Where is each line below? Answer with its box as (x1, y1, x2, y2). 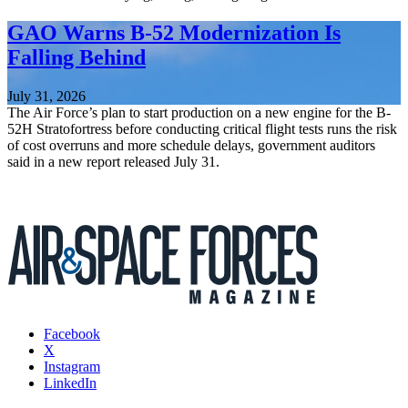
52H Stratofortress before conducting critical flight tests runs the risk (7, 120, 397, 137)
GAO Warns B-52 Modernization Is (7, 20, 341, 45)
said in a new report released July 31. (7, 153, 219, 169)
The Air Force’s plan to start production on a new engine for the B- (7, 104, 391, 120)
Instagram (44, 358, 100, 374)
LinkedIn (44, 374, 97, 391)
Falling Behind (7, 45, 146, 69)
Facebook (44, 325, 100, 342)
